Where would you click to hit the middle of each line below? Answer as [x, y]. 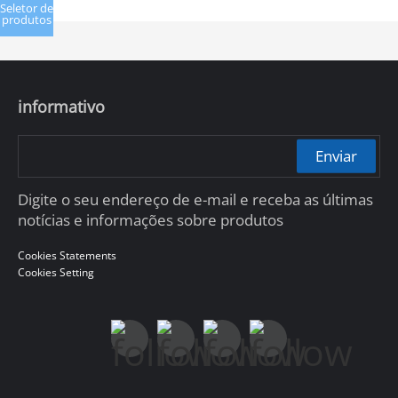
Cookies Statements [67, 256]
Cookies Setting [56, 273]
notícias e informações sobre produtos [150, 220]
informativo [61, 106]
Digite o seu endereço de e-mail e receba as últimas [195, 200]
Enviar [336, 155]
